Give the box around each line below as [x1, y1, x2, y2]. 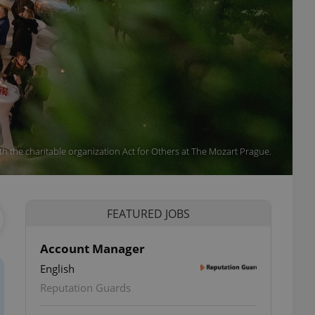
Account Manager [40, 240, 145, 257]
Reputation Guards [40, 281, 131, 295]
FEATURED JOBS [107, 205, 190, 221]
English [40, 262, 75, 276]
